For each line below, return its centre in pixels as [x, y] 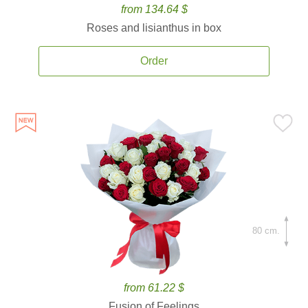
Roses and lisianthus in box [154, 28]
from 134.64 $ [154, 9]
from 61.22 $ [154, 288]
